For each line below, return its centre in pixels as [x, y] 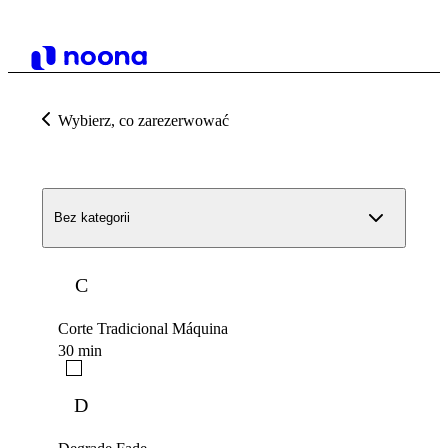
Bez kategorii [92, 218]
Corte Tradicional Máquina [143, 329]
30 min [80, 351]
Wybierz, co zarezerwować [143, 120]
